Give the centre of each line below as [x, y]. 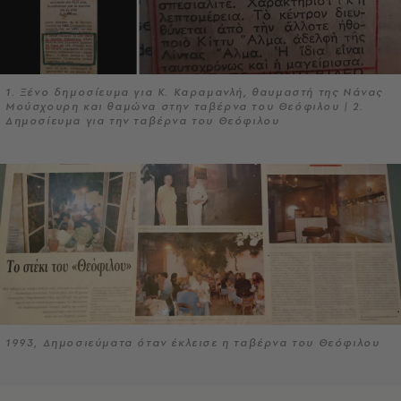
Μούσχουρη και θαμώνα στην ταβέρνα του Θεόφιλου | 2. [185, 107]
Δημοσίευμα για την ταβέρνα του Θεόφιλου [143, 121]
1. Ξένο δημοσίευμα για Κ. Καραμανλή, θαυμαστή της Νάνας [195, 93]
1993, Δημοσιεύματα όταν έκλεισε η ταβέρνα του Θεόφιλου [193, 342]
